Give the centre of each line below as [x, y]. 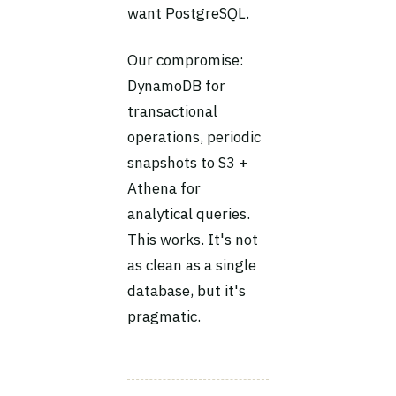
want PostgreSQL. [188, 13]
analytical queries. [189, 214]
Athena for [164, 188]
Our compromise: [186, 60]
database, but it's [187, 291]
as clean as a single [192, 265]
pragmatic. [164, 316]
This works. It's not [193, 240]
